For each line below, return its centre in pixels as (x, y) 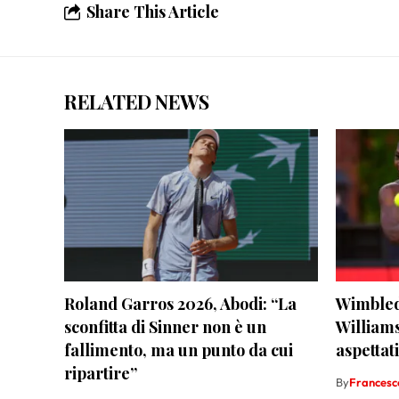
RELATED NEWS (136, 102)
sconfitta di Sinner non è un (165, 327)
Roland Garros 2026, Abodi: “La (180, 304)
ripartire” (101, 374)
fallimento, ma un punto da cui (179, 350)
